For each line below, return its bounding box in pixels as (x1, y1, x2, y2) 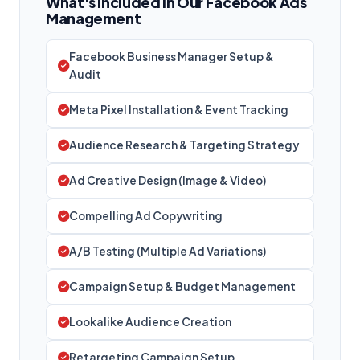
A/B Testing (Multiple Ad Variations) (69, 243, 266, 258)
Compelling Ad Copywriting (69, 208, 223, 223)
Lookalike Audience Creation (69, 314, 231, 329)
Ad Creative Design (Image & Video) (69, 173, 266, 187)
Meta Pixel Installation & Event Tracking (69, 102, 288, 117)
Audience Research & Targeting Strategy (69, 137, 299, 152)
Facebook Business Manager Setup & (69, 49, 274, 63)
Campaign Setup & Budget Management (69, 279, 296, 293)
